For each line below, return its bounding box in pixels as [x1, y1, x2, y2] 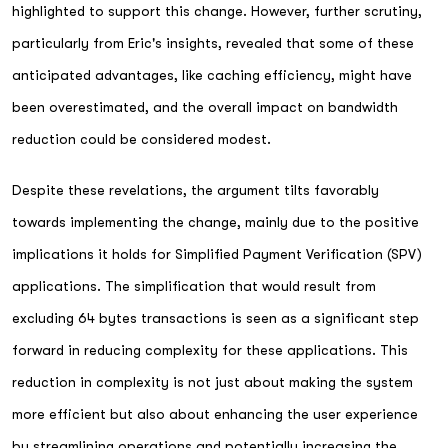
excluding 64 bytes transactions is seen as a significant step [12, 309, 419, 326]
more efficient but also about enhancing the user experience [12, 405, 418, 422]
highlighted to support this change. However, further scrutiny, [12, 3, 422, 19]
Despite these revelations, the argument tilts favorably [12, 181, 379, 198]
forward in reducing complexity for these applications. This [12, 341, 408, 358]
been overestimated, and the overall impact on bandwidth [12, 99, 398, 115]
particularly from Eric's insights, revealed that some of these [12, 35, 414, 51]
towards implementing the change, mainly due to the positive [12, 213, 419, 230]
